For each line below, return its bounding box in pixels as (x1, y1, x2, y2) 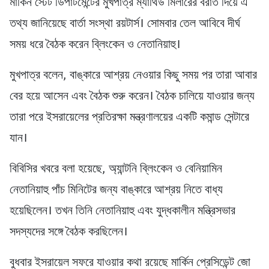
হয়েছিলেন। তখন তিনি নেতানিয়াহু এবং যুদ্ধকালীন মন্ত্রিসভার (10, 200, 235, 222)
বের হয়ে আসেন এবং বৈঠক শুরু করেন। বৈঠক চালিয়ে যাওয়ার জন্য (10, 85, 255, 107)
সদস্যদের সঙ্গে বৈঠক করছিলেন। (10, 221, 128, 243)
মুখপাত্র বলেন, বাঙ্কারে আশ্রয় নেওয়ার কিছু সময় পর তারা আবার (10, 64, 257, 86)
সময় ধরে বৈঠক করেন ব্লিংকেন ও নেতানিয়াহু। (10, 34, 181, 56)
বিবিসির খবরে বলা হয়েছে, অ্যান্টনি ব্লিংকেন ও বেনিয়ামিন (10, 158, 222, 180)
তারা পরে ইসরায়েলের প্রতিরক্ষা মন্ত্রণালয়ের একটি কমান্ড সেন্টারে (10, 106, 249, 128)
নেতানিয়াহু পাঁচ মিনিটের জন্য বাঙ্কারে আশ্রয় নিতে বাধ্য (10, 179, 223, 201)
